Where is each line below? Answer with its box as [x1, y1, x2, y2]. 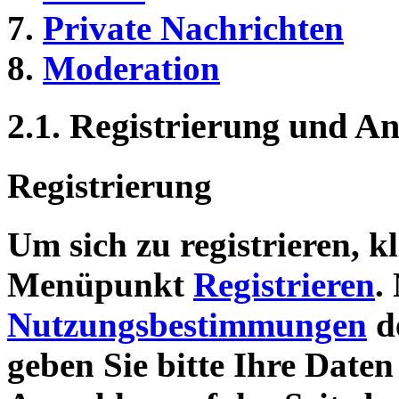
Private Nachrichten [43, 9, 344, 48]
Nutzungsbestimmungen [7, 305, 367, 345]
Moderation [43, 49, 220, 88]
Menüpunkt [7, 265, 193, 305]
